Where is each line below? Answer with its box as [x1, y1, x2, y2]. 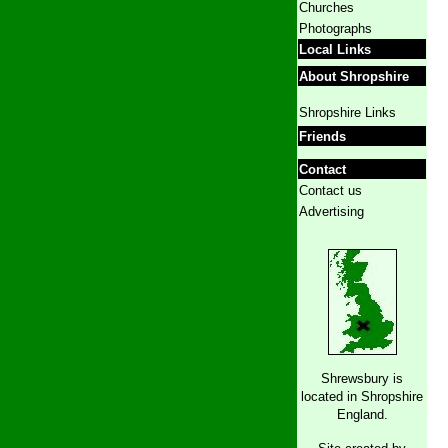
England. [336, 407, 388, 422]
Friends [299, 129, 346, 144]
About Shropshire [299, 69, 409, 84]
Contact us [299, 183, 362, 198]
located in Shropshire [301, 389, 423, 404]
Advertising [299, 204, 364, 219]
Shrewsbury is [321, 371, 403, 386]
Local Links [299, 42, 371, 57]
